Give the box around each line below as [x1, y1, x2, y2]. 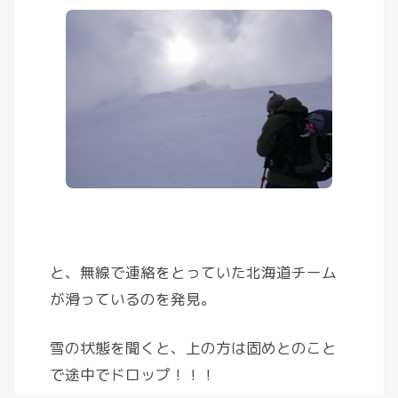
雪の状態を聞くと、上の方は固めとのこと [50, 337, 337, 358]
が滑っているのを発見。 [50, 288, 216, 309]
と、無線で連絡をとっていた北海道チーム [50, 261, 337, 283]
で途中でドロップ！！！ [50, 363, 216, 385]
